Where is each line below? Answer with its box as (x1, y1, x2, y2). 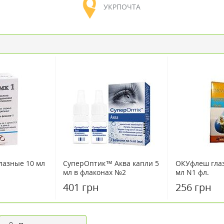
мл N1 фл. (175, 167, 209, 177)
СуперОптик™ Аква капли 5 (63, 158, 159, 168)
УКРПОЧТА (103, 2, 140, 11)
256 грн (175, 180, 211, 194)
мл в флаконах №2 (63, 167, 126, 177)
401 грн (63, 180, 99, 194)
